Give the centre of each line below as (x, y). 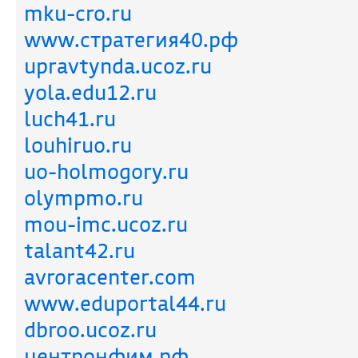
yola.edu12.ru (90, 92)
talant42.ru (80, 251)
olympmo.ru (84, 198)
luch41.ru (70, 119)
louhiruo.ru (78, 145)
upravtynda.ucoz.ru (118, 66)
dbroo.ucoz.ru (90, 330)
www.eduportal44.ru (125, 303)
